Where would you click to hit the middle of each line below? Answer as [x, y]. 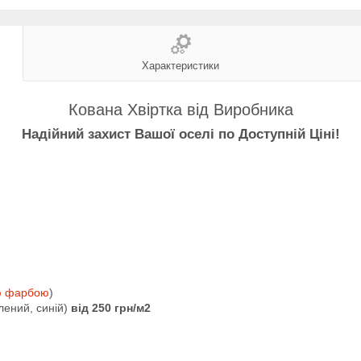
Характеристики [180, 65]
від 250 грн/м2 [111, 307]
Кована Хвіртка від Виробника [180, 109]
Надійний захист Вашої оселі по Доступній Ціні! [180, 134]
